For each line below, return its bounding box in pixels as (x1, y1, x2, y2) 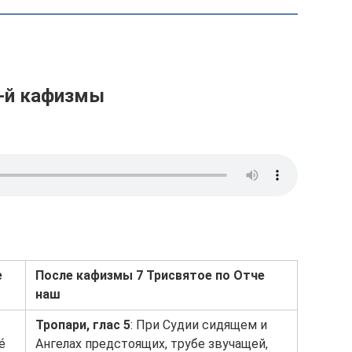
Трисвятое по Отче (146, 268, 265, 283)
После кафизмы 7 (35, 268, 143, 283)
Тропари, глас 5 (35, 317, 130, 332)
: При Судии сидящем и (130, 317, 267, 332)
